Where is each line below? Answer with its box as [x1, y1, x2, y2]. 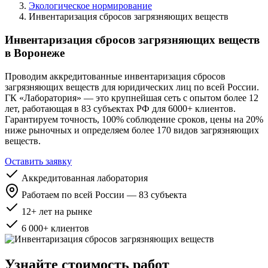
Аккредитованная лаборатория [22, 172, 148, 183]
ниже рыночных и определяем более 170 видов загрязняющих [5, 124, 259, 135]
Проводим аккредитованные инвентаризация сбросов [5, 71, 226, 81]
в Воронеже [5, 47, 65, 60]
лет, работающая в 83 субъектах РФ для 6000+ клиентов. [5, 103, 236, 114]
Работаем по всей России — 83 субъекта [22, 189, 187, 200]
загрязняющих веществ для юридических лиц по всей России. [5, 81, 259, 92]
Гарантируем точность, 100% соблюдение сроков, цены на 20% [5, 114, 263, 124]
